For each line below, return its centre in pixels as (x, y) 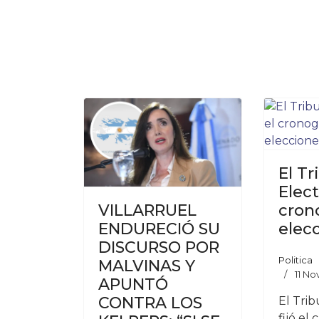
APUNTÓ (133, 285)
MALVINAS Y (147, 266)
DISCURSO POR (159, 248)
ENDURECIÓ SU (159, 229)
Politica (296, 260)
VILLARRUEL (147, 211)
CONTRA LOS (150, 303)
